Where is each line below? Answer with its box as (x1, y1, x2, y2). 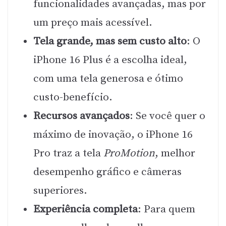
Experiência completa (33, 202, 138, 216)
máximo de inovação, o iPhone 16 (33, 128, 193, 141)
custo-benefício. (33, 90, 112, 104)
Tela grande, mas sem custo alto (33, 34, 187, 48)
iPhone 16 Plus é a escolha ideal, (33, 53, 187, 67)
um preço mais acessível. (33, 16, 152, 29)
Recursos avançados (33, 109, 130, 123)
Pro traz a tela (33, 146, 103, 160)
